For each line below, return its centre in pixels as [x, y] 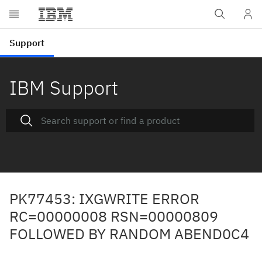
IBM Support [64, 87]
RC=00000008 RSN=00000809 [114, 216]
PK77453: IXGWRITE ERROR [104, 199]
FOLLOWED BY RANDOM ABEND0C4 [129, 234]
